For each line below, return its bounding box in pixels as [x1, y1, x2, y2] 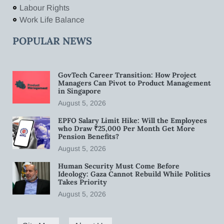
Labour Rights [19, 3, 69, 12]
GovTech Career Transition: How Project [58, 70, 196, 79]
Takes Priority [58, 177, 109, 186]
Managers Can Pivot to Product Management [58, 78, 211, 87]
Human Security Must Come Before [58, 161, 179, 170]
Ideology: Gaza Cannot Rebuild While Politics [58, 169, 210, 178]
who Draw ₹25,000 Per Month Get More [58, 123, 195, 133]
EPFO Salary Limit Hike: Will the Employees [58, 115, 207, 125]
